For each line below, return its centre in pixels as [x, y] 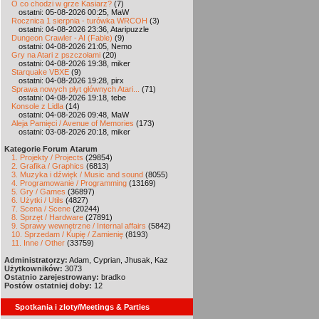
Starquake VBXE [40, 72]
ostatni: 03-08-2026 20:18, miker [74, 132]
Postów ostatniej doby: [48, 286]
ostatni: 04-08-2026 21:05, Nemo [75, 46]
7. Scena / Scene [41, 209]
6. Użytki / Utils [37, 200]
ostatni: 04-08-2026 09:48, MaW [74, 115]
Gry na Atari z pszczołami [56, 55]
